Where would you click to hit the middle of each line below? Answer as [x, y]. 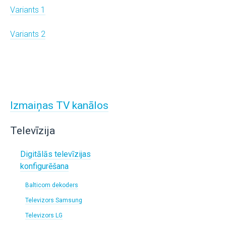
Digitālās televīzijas [55, 154]
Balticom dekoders [52, 185]
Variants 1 [28, 10]
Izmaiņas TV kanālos [59, 105]
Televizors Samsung [54, 200]
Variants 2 [28, 34]
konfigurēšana [44, 166]
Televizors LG [44, 215]
